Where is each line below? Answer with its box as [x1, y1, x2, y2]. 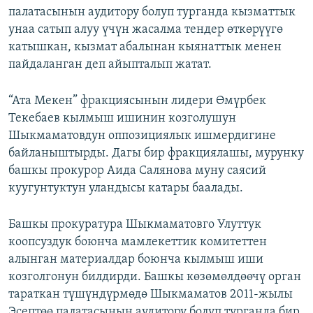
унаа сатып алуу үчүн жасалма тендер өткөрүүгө [8, 23, 283, 37]
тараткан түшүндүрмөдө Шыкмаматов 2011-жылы [8, 288, 293, 302]
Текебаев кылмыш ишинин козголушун [8, 112, 236, 126]
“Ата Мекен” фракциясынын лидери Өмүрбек [8, 94, 266, 108]
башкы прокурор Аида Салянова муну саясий [8, 164, 266, 178]
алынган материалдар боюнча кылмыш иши [8, 253, 263, 267]
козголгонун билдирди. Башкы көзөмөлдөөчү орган [8, 270, 301, 284]
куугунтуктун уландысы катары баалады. [8, 182, 243, 196]
